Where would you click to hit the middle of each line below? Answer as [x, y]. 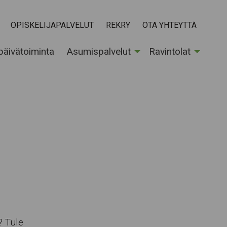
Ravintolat [170, 51]
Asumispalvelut [99, 51]
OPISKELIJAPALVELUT [52, 25]
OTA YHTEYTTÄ [169, 25]
